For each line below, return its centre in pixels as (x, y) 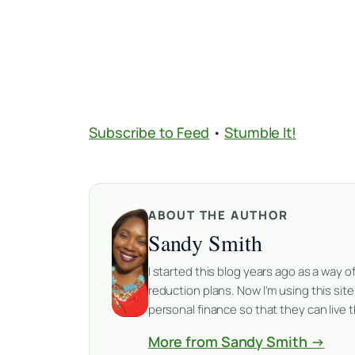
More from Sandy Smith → (236, 342)
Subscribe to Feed (149, 133)
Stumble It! (260, 133)
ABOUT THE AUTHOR (218, 216)
